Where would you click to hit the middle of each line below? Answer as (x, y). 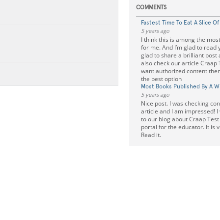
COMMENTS (151, 7)
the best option (161, 79)
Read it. (151, 135)
